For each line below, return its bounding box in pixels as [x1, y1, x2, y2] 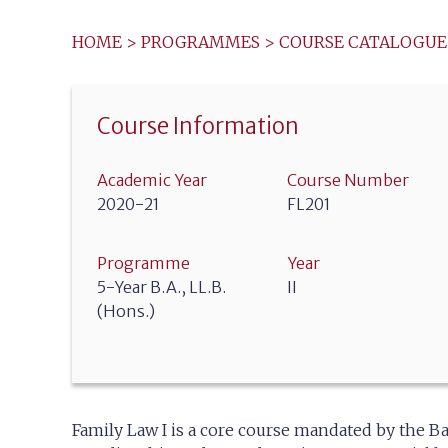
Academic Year [97, 170, 207, 190]
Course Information [97, 112, 299, 140]
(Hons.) [97, 301, 155, 321]
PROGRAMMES [141, 32, 260, 52]
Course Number [287, 170, 409, 190]
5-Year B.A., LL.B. [97, 277, 226, 297]
